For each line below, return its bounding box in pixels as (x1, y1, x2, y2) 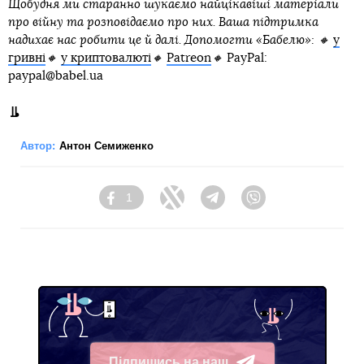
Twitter (184, 198, 219, 212)
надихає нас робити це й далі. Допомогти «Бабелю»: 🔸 (8, 33, 333, 46)
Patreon (167, 51, 211, 64)
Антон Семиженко (59, 139, 154, 152)
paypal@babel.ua (8, 69, 103, 82)
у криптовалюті (61, 51, 151, 64)
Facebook (123, 198, 175, 212)
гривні (8, 51, 45, 64)
